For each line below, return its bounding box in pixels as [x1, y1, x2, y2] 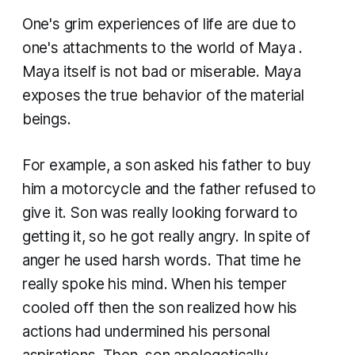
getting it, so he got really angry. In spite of [21, 227, 311, 246]
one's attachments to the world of [21, 38, 258, 57]
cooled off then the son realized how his [21, 298, 298, 317]
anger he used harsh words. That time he [21, 250, 301, 269]
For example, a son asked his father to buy [21, 155, 311, 174]
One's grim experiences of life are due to [21, 14, 296, 33]
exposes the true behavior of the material [21, 86, 304, 105]
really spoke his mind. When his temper [21, 274, 287, 293]
